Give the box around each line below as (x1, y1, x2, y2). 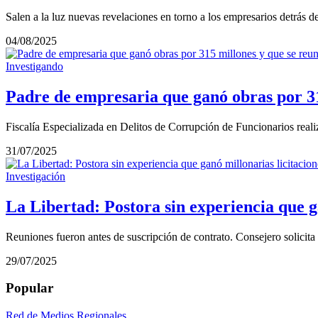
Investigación (6, 170, 65, 182)
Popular (6, 280, 53, 296)
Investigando (6, 60, 63, 72)
